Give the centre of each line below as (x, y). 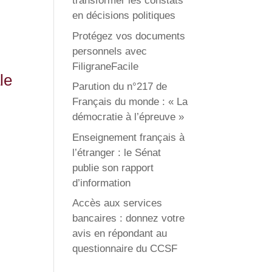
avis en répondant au (120, 233)
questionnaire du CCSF (125, 249)
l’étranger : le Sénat (117, 152)
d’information (102, 183)
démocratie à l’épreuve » (128, 117)
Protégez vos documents (129, 36)
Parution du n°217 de (120, 87)
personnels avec (110, 51)
